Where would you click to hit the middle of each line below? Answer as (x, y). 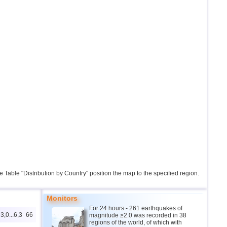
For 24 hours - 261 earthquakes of (136, 208)
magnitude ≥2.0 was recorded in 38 (138, 215)
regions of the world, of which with (136, 222)
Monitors (62, 198)
